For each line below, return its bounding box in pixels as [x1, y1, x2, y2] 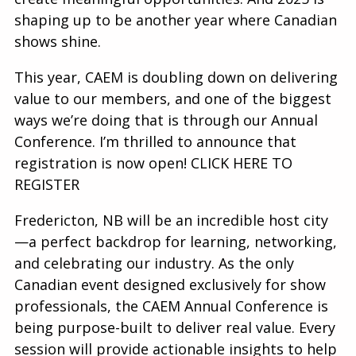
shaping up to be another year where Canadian [14, 10, 337, 30]
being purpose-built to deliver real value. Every [14, 318, 335, 338]
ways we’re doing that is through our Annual [14, 110, 318, 130]
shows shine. [14, 32, 101, 52]
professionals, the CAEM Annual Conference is [14, 296, 328, 316]
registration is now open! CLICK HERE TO [14, 153, 292, 173]
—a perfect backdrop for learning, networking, [14, 232, 337, 252]
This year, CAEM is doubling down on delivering [14, 68, 338, 87]
